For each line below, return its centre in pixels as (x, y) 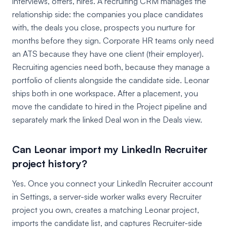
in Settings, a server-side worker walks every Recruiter (107, 197)
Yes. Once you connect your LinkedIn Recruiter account (112, 183)
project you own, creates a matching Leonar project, (106, 210)
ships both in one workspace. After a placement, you (105, 93)
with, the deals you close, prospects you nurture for (104, 27)
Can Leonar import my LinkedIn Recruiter (110, 149)
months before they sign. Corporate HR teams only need (113, 41)
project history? (50, 163)
